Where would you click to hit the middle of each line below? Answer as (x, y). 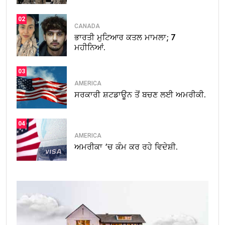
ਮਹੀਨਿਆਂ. (90, 47)
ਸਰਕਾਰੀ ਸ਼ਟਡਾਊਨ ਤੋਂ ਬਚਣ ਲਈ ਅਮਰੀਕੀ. (140, 94)
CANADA (87, 26)
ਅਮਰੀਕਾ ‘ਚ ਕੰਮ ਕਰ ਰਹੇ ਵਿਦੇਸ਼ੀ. (126, 147)
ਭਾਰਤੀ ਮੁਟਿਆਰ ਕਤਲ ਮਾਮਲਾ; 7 (125, 37)
